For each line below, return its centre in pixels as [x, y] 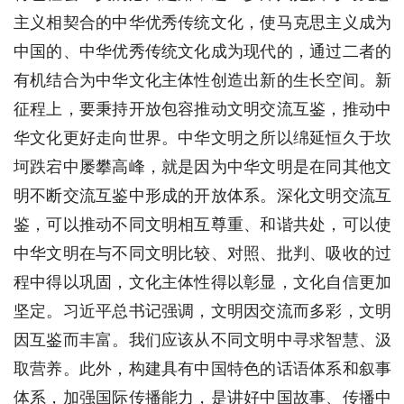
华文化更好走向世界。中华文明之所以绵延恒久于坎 [202, 138]
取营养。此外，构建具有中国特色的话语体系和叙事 [202, 369]
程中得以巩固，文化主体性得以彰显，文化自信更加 [202, 283]
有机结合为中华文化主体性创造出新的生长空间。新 [202, 81]
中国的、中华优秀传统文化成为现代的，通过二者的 [202, 52]
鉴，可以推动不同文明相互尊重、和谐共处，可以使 [202, 225]
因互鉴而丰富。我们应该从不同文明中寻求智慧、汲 [202, 340]
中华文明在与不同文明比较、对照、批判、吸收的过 [202, 254]
